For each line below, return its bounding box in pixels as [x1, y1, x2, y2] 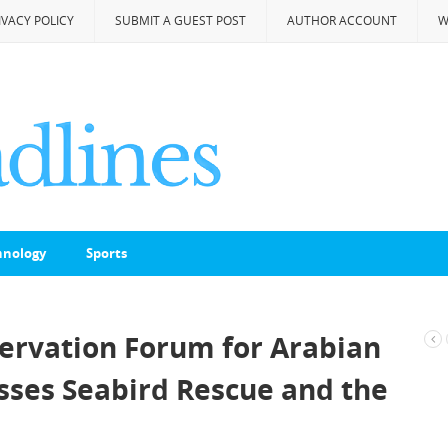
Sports [86, 244, 127, 262]
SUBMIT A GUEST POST [115, 12, 246, 29]
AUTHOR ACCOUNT [287, 12, 397, 29]
